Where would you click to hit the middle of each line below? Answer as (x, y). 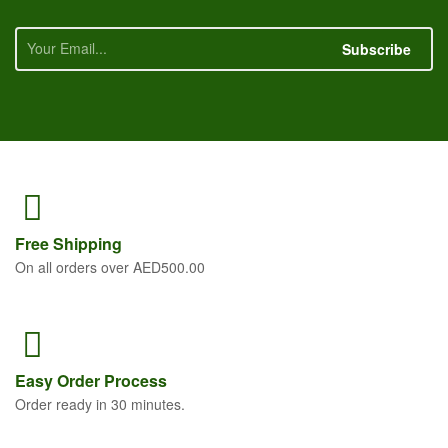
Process (135, 380)
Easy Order (59, 380)
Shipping (87, 243)
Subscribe (377, 48)
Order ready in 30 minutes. (100, 403)
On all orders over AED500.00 (110, 266)
